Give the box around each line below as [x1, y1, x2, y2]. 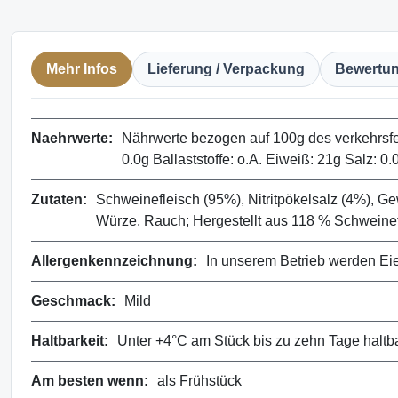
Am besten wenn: [31, 373, 148, 389]
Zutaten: [31, 192, 87, 208]
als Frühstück [157, 373, 242, 389]
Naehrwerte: [31, 131, 113, 147]
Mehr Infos [46, 61, 117, 77]
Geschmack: [31, 293, 115, 309]
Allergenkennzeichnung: [31, 253, 197, 269]
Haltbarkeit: [31, 333, 108, 349]
